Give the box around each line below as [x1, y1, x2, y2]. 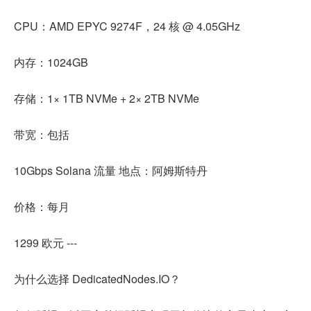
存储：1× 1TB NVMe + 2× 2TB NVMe [14, 90, 199, 106]
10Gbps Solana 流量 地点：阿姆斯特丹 [14, 162, 208, 178]
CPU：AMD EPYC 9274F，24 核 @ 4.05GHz [14, 17, 240, 34]
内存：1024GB [14, 53, 88, 70]
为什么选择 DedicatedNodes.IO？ [14, 270, 180, 287]
